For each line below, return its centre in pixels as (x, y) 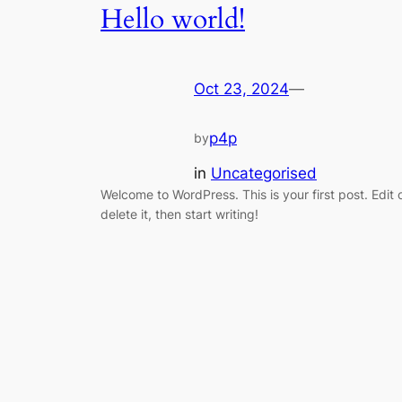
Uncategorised (264, 173)
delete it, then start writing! (179, 214)
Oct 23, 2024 (241, 89)
